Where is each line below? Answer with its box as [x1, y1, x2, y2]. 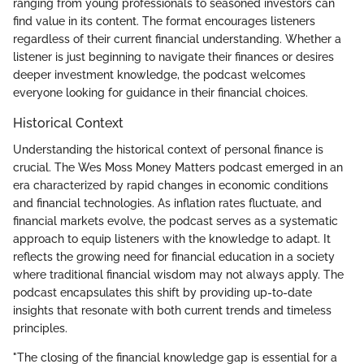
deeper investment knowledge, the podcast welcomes [13, 68, 305, 82]
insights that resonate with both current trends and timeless [13, 303, 331, 317]
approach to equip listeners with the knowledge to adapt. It [13, 232, 331, 245]
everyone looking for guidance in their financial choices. [13, 86, 308, 100]
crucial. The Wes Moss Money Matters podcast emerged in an [13, 160, 343, 174]
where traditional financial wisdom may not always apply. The [13, 267, 344, 281]
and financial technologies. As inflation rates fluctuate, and [13, 196, 322, 210]
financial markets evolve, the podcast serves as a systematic [13, 214, 338, 227]
